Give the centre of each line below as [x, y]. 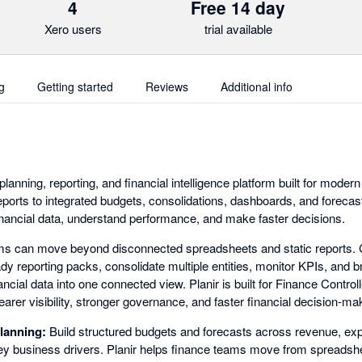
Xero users [73, 29]
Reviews [167, 86]
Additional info [257, 86]
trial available [238, 29]
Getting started [75, 86]
